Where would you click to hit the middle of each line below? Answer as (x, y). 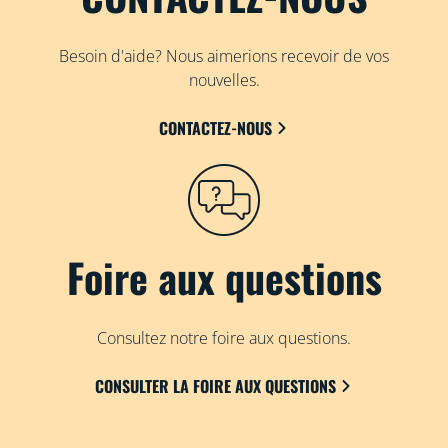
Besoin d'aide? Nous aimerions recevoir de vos (224, 55)
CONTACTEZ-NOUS (215, 127)
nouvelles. (224, 79)
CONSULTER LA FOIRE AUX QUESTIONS (215, 385)
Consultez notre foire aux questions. (224, 337)
